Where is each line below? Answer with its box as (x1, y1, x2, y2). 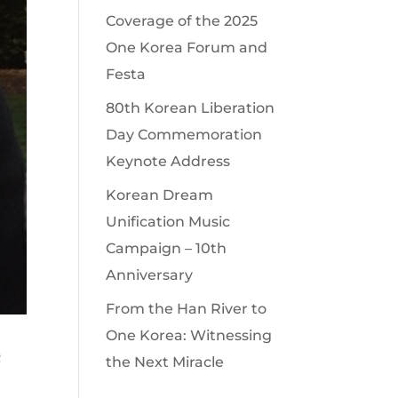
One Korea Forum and (106, 39, 268, 56)
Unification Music (106, 213, 231, 230)
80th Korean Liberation (106, 99, 275, 116)
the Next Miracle (106, 354, 225, 370)
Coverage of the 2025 (106, 12, 259, 29)
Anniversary (106, 267, 194, 283)
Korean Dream (106, 187, 214, 203)
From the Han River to (106, 300, 267, 317)
